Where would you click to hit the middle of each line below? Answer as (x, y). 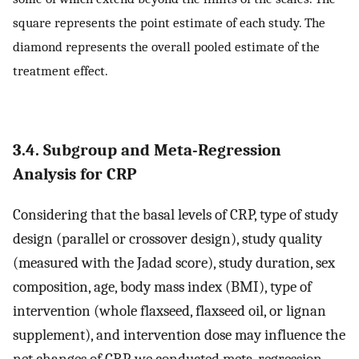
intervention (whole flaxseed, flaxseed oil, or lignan (169, 311)
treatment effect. (61, 71)
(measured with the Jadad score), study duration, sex (174, 263)
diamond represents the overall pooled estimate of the (166, 47)
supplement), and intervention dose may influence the (179, 335)
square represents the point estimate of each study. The (169, 23)
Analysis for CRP (75, 173)
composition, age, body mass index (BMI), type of (162, 287)
